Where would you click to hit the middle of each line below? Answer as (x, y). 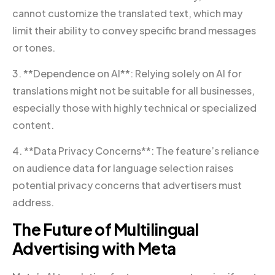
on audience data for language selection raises (123, 168)
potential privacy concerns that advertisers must (127, 185)
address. (33, 202)
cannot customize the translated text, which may (127, 13)
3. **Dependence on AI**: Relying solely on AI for (127, 73)
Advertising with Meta (94, 248)
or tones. (34, 47)
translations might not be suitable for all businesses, (134, 90)
